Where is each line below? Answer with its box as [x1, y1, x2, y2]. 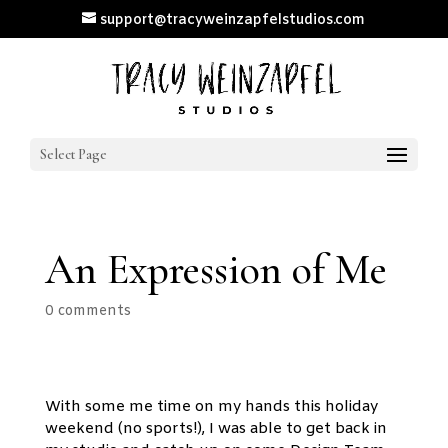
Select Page [40, 146, 107, 163]
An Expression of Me [44, 244, 387, 295]
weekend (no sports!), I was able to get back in [44, 419, 387, 439]
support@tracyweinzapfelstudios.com [100, 10, 366, 30]
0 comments [44, 302, 131, 321]
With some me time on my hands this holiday [44, 397, 378, 417]
